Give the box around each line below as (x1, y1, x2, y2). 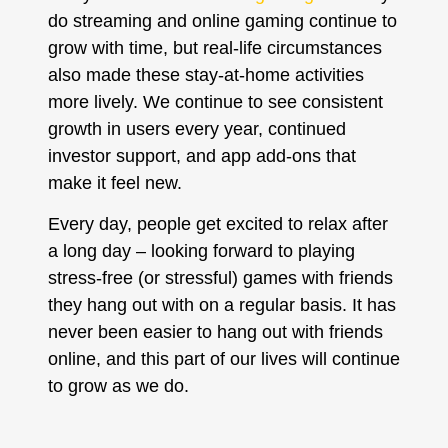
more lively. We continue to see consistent (47, 92, 383, 113)
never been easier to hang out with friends (47, 322, 383, 343)
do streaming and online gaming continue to (47, 11, 397, 32)
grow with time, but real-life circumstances (47, 38, 382, 59)
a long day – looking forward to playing (47, 241, 355, 262)
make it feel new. (47, 173, 187, 194)
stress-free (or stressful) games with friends (47, 268, 393, 289)
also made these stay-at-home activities (47, 65, 364, 86)
